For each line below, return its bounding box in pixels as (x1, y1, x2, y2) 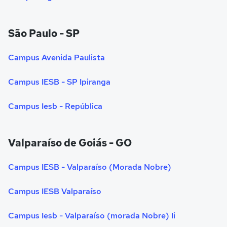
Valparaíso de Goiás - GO (8, 136, 132, 150)
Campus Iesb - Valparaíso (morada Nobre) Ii (8, 210, 175, 221)
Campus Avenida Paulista (8, 52, 105, 63)
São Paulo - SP (8, 27, 80, 41)
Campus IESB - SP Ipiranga (8, 77, 110, 88)
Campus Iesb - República (8, 101, 102, 112)
